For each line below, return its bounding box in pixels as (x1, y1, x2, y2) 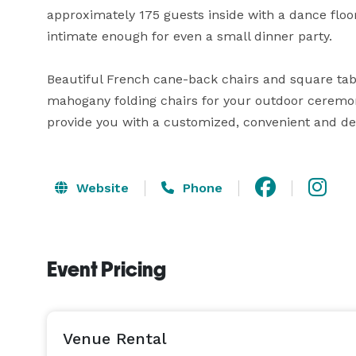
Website (72, 180, 129, 195)
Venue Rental (63, 329, 167, 348)
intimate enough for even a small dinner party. (47, 29, 340, 44)
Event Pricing (47, 257, 166, 281)
